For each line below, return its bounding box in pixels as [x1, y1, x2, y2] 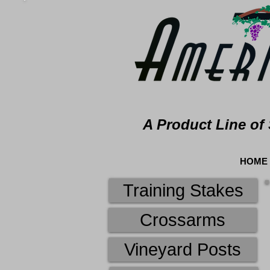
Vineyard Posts [124, 240, 241, 259]
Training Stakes [123, 181, 243, 200]
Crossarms [140, 210, 225, 230]
